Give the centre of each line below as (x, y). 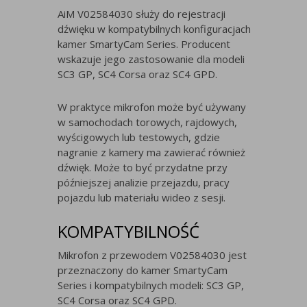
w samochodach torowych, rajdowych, (147, 122)
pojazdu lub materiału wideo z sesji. (142, 198)
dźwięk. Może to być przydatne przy (143, 168)
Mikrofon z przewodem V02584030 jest (152, 255)
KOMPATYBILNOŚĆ (128, 232)
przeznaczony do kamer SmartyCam (143, 270)
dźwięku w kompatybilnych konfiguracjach (154, 29)
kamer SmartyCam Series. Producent (144, 44)
